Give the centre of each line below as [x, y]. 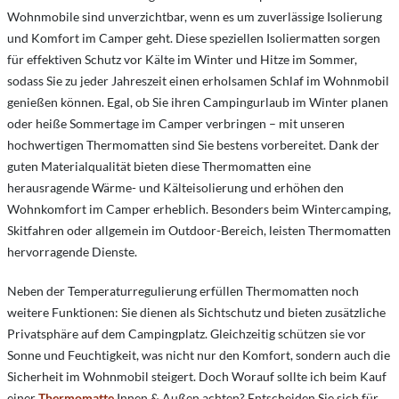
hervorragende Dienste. [72, 251]
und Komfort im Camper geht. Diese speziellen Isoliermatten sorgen [194, 37]
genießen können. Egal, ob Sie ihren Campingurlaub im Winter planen [198, 102]
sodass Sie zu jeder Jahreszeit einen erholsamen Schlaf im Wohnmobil [198, 80]
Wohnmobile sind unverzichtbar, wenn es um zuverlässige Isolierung [195, 16]
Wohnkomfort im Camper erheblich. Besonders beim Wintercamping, [199, 208]
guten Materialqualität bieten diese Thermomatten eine [159, 166]
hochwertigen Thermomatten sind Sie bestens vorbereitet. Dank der [193, 144]
